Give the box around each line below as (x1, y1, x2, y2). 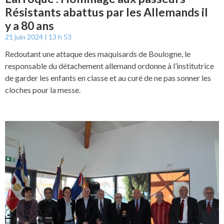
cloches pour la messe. (5, 84, 80, 94)
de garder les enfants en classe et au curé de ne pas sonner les (5, 72, 211, 82)
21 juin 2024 (5, 32, 44, 41)
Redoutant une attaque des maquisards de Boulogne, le (5, 48, 190, 58)
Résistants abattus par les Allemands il (5, 4, 208, 19)
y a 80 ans (5, 18, 54, 32)
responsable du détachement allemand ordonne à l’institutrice (5, 60, 214, 70)
